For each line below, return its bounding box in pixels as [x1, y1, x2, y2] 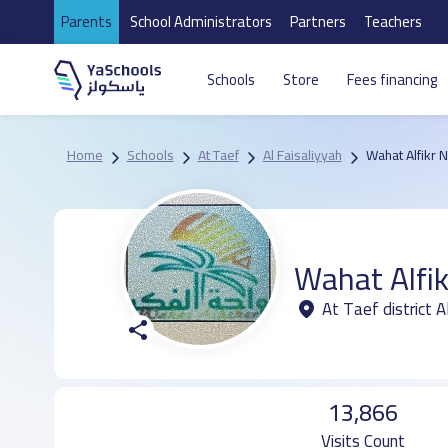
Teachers [363, 8, 422, 35]
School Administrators [129, 8, 272, 35]
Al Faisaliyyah [262, 142, 342, 168]
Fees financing [346, 66, 437, 93]
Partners [289, 8, 346, 35]
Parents [60, 8, 112, 35]
